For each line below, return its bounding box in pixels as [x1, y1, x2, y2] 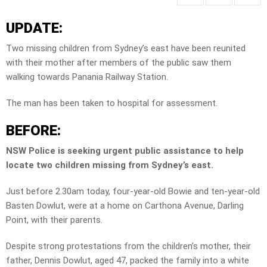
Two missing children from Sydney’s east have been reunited [6, 43, 246, 54]
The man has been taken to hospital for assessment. [6, 98, 218, 109]
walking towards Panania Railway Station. [6, 72, 168, 83]
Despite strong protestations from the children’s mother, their [6, 241, 251, 252]
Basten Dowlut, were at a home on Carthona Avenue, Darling [6, 200, 244, 212]
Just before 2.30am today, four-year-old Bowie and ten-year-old [6, 186, 260, 197]
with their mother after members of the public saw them [6, 57, 231, 69]
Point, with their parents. [6, 215, 103, 226]
